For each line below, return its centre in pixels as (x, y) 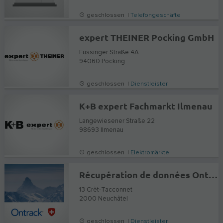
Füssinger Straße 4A (109, 52)
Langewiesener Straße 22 (117, 121)
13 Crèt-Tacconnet (106, 190)
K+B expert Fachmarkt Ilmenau (146, 106)
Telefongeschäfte (156, 15)
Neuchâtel (113, 199)
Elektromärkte (150, 153)
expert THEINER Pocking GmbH (147, 37)
